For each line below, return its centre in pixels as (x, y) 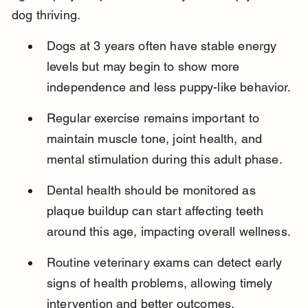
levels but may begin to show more (145, 67)
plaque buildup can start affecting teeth (157, 211)
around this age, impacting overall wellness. (168, 232)
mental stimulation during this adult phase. (164, 159)
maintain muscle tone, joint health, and (156, 139)
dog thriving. (46, 15)
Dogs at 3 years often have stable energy (163, 46)
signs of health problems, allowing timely (161, 283)
